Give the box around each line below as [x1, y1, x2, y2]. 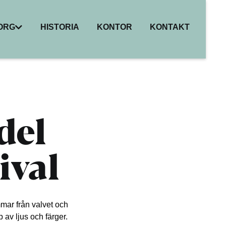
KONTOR [96, 23, 132, 31]
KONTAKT [150, 23, 190, 31]
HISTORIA [40, 23, 79, 31]
